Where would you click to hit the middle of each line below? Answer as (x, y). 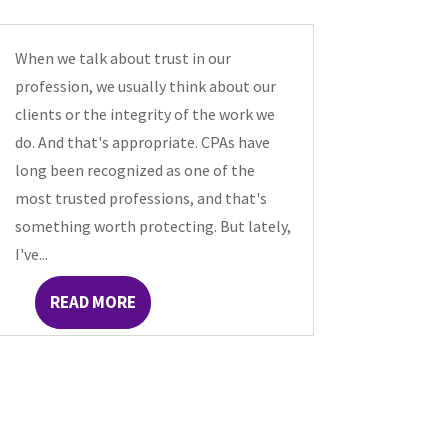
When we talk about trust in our (122, 57)
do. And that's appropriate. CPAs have (142, 141)
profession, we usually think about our (145, 85)
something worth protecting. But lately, (152, 225)
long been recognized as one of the (134, 169)
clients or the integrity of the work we (144, 113)
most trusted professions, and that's (140, 197)
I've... (31, 253)
